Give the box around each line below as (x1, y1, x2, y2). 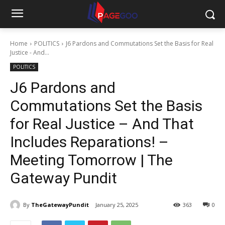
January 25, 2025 (95, 201, 138, 209)
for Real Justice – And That (10, 115, 194, 133)
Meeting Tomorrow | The (10, 151, 173, 169)
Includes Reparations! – (10, 133, 169, 151)
